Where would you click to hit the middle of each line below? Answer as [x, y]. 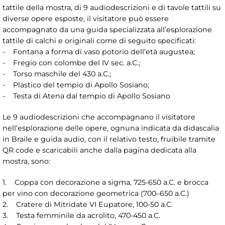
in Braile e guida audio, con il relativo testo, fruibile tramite [109, 139]
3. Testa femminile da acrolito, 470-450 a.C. [83, 216]
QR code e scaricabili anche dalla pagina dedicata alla [99, 150]
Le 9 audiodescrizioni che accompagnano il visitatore [99, 117]
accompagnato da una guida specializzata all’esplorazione [107, 30]
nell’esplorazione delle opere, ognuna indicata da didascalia [111, 128]
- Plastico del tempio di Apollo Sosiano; [77, 85]
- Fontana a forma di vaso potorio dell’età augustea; [100, 52]
